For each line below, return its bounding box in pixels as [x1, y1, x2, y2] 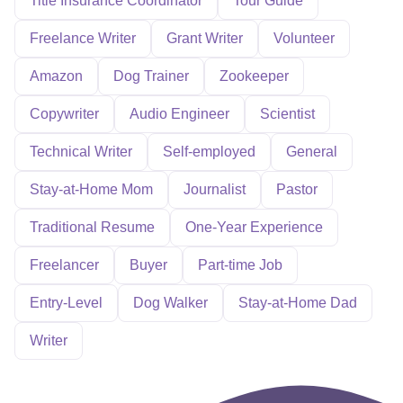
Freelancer [30, 257, 99, 273]
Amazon [30, 68, 83, 84]
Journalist [184, 182, 246, 197]
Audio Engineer [130, 106, 229, 121]
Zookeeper [219, 68, 289, 84]
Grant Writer [166, 31, 243, 46]
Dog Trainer [113, 68, 189, 84]
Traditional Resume [30, 219, 155, 235]
